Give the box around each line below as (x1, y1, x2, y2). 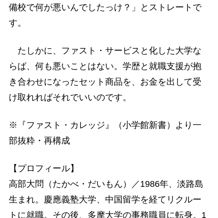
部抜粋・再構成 (8, 136, 70, 146)
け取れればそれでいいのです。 (8, 92, 131, 102)
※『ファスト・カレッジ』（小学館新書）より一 (8, 120, 201, 130)
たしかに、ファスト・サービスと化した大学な (8, 46, 201, 55)
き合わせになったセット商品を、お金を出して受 (8, 77, 201, 87)
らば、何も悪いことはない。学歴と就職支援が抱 (8, 61, 201, 71)
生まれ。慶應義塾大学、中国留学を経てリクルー (8, 195, 201, 205)
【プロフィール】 (8, 163, 79, 174)
